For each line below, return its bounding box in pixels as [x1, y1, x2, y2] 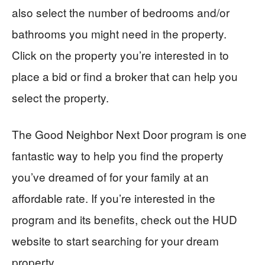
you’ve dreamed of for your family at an [12, 169, 209, 185]
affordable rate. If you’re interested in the [12, 190, 215, 206]
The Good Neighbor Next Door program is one [12, 126, 247, 143]
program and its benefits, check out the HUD [12, 211, 237, 228]
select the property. [12, 89, 109, 106]
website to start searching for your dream [12, 232, 219, 249]
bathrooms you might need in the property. [12, 25, 227, 42]
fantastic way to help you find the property [12, 147, 224, 164]
